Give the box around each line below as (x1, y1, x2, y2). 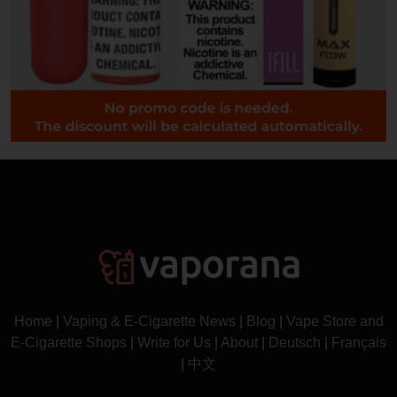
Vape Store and (285, 313, 384, 329)
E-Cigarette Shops (11, 334, 127, 350)
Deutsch (269, 334, 321, 350)
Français (331, 334, 386, 350)
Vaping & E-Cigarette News (62, 313, 236, 329)
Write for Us (137, 334, 211, 350)
